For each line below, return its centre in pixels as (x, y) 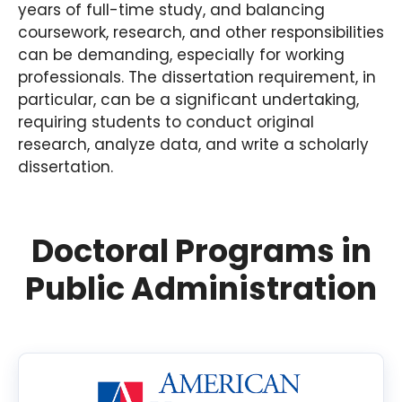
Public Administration (201, 288)
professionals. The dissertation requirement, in (197, 77)
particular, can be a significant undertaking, (188, 99)
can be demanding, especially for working (181, 54)
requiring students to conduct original (166, 122)
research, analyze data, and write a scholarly (193, 144)
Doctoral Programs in (201, 250)
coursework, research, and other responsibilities (201, 32)
